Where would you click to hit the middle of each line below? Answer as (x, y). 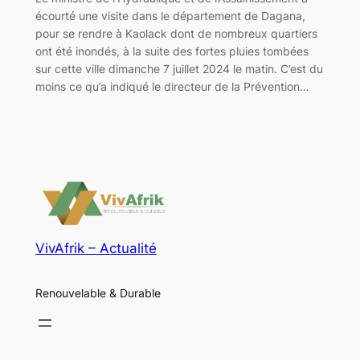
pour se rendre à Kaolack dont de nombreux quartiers (176, 33)
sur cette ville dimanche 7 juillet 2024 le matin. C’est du (179, 68)
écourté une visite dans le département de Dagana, (170, 15)
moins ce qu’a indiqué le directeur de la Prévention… (172, 86)
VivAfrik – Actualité (96, 249)
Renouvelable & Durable (98, 292)
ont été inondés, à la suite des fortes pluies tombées (172, 51)
